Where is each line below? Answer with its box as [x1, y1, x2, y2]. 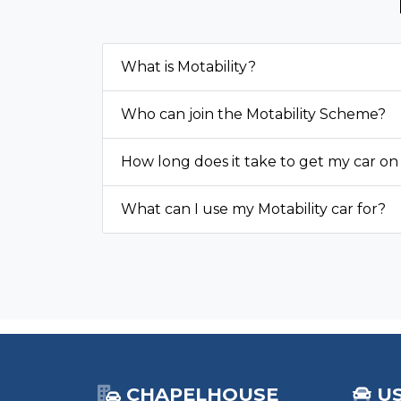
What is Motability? [121, 58, 256, 76]
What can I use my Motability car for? [121, 200, 386, 218]
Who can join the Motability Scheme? [121, 106, 386, 124]
